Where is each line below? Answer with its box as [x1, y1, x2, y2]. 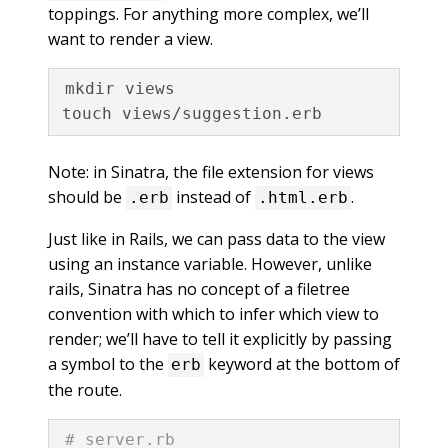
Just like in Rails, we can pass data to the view [48, 227, 385, 250]
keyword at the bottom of [204, 352, 400, 375]
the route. [48, 378, 122, 401]
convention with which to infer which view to [48, 302, 379, 325]
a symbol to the [48, 352, 168, 375]
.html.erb [258, 188, 348, 207]
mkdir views [64, 79, 175, 98]
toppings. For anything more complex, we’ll [48, 2, 369, 25]
